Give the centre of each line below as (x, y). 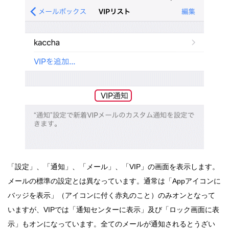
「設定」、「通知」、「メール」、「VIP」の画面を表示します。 (113, 166)
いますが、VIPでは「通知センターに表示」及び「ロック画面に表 (113, 209)
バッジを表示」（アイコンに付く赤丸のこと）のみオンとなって (111, 195)
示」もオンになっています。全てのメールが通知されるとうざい (111, 224)
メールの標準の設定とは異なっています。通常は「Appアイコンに (114, 181)
